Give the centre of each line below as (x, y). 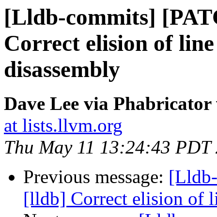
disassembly (62, 69)
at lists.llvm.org (63, 125)
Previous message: (96, 177)
